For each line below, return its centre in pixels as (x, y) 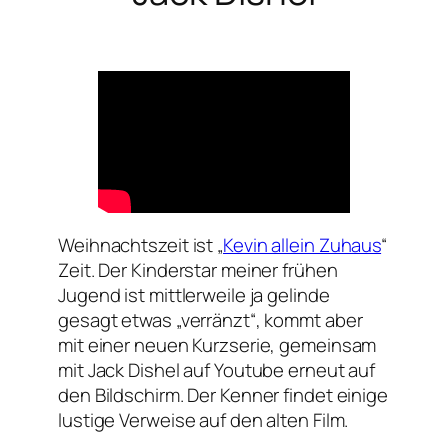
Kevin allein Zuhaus (302, 244)
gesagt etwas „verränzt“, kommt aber (210, 319)
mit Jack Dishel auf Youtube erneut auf (217, 369)
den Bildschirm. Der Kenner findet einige (223, 394)
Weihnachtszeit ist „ (140, 244)
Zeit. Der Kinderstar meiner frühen (198, 269)
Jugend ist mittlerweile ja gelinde (194, 294)
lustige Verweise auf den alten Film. (203, 419)
